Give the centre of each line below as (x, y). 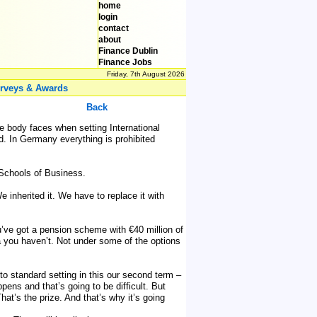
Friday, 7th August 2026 (146, 74)
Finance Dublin (128, 51)
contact (114, 28)
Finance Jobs (125, 62)
